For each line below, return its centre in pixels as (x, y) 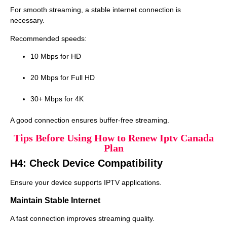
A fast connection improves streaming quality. (82, 218)
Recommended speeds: (48, 38)
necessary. (27, 21)
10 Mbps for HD (56, 56)
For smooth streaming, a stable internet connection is (96, 10)
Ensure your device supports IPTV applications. (86, 183)
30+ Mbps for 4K (57, 99)
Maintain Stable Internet (55, 200)
